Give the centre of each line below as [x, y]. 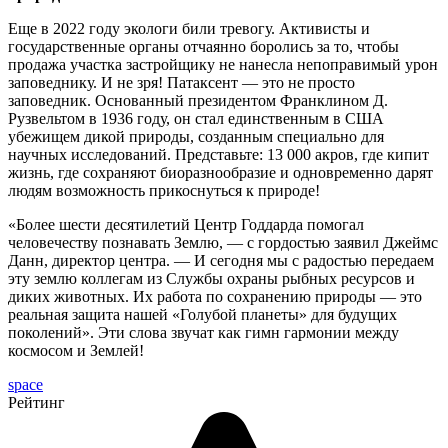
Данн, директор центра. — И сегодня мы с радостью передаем [221, 260]
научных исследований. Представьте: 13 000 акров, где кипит [218, 154]
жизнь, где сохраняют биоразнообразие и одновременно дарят [220, 172]
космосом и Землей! [76, 350]
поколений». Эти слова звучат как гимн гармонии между [203, 332]
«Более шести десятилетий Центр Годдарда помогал [186, 224]
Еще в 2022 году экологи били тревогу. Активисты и [189, 28]
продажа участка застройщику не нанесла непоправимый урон [223, 64]
